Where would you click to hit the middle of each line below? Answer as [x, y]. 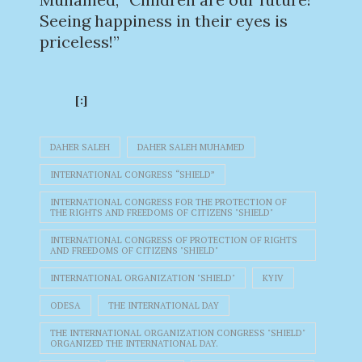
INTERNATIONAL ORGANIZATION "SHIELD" [143, 278]
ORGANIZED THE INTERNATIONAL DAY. [134, 343]
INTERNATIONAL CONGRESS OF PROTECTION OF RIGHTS [174, 240]
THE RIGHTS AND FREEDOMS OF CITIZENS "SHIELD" [162, 213]
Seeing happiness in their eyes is [164, 21]
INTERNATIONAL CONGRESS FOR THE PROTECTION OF [168, 202]
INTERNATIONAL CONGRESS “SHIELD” [133, 175]
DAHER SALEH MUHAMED [191, 147]
